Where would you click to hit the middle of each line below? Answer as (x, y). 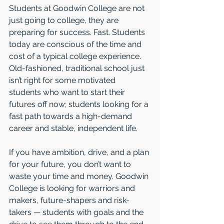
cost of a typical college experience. (76, 56)
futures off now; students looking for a (80, 104)
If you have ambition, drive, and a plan (80, 152)
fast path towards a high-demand (71, 116)
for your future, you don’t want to (71, 164)
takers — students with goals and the (77, 212)
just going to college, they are (65, 20)
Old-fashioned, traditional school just (78, 68)
